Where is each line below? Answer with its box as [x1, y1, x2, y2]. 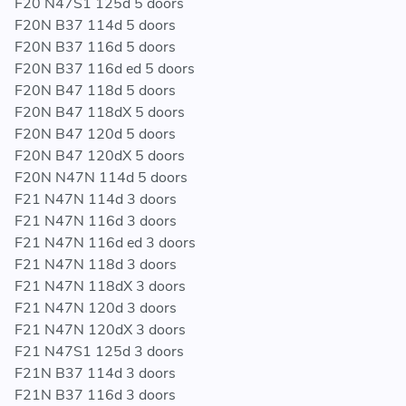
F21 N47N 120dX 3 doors [14, 320, 186, 341]
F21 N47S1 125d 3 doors [14, 342, 184, 362]
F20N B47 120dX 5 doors [14, 146, 185, 167]
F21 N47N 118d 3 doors [14, 255, 177, 275]
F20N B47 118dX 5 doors [14, 102, 185, 123]
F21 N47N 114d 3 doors [14, 189, 177, 210]
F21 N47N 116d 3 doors [14, 211, 177, 232]
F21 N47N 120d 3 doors [14, 298, 177, 319]
